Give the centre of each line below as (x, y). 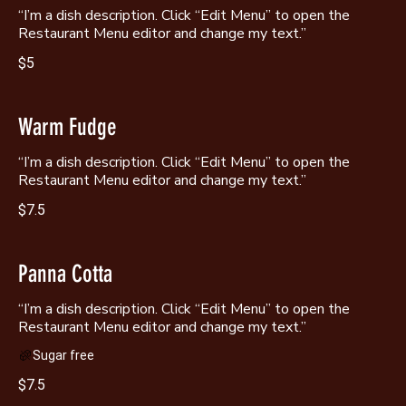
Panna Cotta (65, 274)
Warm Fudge (68, 127)
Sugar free (63, 355)
